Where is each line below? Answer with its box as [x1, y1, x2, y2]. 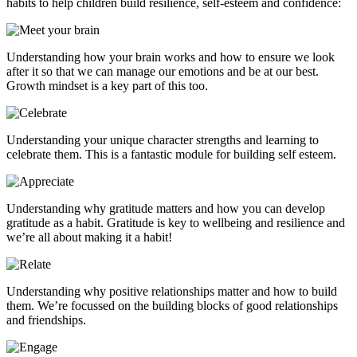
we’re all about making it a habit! [6, 229, 172, 244]
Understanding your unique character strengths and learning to [6, 132, 319, 147]
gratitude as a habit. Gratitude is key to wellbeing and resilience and [6, 215, 345, 229]
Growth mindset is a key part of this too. [6, 78, 208, 92]
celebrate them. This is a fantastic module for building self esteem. [6, 147, 336, 161]
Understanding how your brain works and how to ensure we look [6, 49, 335, 64]
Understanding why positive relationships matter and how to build [6, 284, 337, 298]
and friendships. [6, 312, 86, 327]
